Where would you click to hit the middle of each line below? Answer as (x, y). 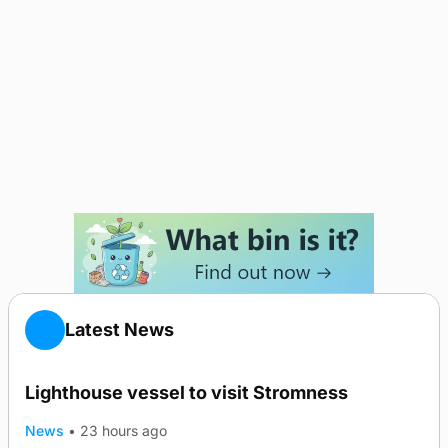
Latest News (119, 329)
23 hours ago (124, 430)
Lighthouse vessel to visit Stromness (186, 392)
